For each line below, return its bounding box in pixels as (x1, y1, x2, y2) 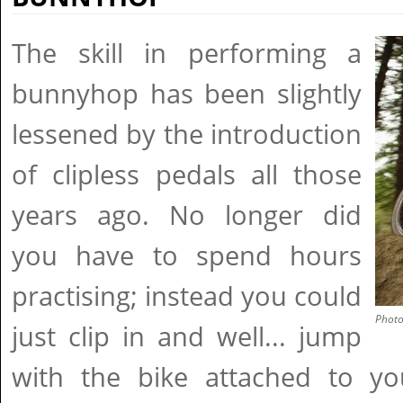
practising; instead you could (12, 278, 362, 314)
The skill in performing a (12, 35, 362, 71)
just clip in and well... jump (12, 318, 362, 354)
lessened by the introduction (12, 116, 362, 152)
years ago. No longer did (12, 197, 362, 233)
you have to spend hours (12, 237, 362, 273)
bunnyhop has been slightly (12, 76, 362, 112)
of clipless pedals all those (12, 157, 362, 193)
